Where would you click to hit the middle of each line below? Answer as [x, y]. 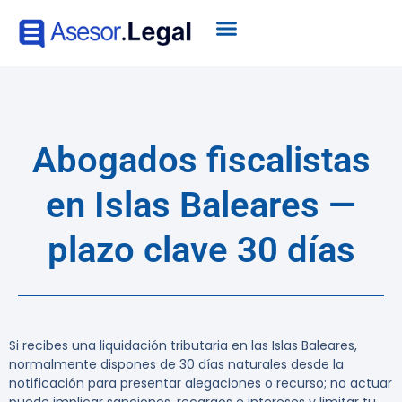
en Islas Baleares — [201, 205]
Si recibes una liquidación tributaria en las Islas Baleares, [183, 346]
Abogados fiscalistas [201, 161]
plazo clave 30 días [201, 250]
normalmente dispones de [94, 365]
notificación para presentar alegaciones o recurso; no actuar [201, 384]
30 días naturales [233, 365]
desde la [315, 365]
